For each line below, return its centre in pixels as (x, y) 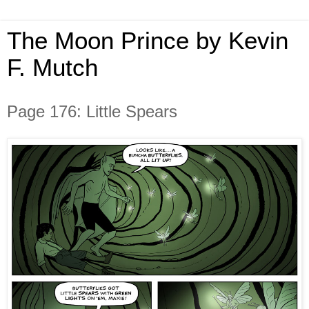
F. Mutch (52, 68)
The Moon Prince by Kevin (148, 41)
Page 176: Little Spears (92, 111)
